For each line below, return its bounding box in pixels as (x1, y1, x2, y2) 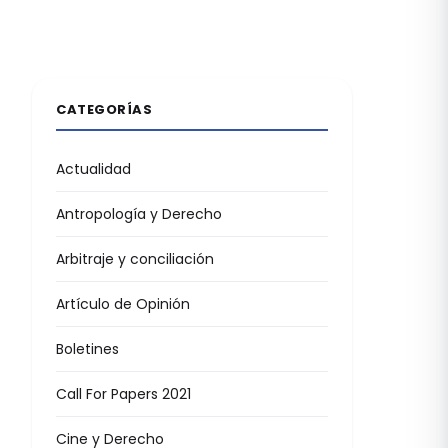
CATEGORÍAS (56, 100, 153, 119)
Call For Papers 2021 (56, 384, 191, 404)
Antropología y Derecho (56, 204, 222, 224)
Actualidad (56, 159, 131, 179)
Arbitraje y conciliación (56, 249, 214, 269)
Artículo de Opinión (56, 294, 190, 314)
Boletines (56, 339, 119, 359)
